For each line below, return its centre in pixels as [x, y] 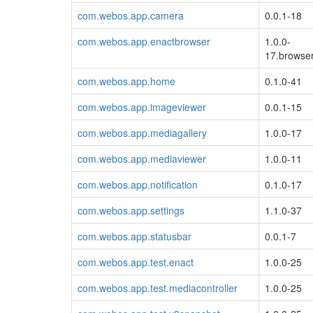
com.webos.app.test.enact [136, 262]
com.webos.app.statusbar [134, 236]
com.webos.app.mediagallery [142, 132]
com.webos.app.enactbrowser [144, 41]
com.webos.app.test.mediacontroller [158, 287]
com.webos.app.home [126, 81]
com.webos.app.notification [138, 184]
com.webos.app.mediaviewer [142, 158]
